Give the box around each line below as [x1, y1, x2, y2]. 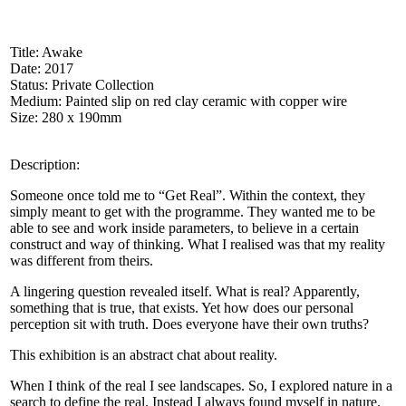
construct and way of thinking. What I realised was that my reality [10, 236, 385, 252]
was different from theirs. [10, 252, 153, 268]
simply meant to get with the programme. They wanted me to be [10, 203, 375, 219]
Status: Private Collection [10, 76, 154, 92]
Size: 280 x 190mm [10, 109, 121, 125]
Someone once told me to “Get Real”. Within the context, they [10, 187, 365, 203]
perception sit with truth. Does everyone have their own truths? [10, 315, 369, 332]
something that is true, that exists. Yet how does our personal [10, 299, 353, 315]
